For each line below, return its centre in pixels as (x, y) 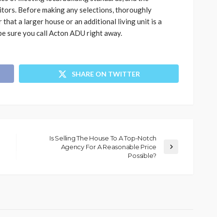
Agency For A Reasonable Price (108, 147)
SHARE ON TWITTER (106, 74)
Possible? (142, 155)
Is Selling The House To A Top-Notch (103, 138)
